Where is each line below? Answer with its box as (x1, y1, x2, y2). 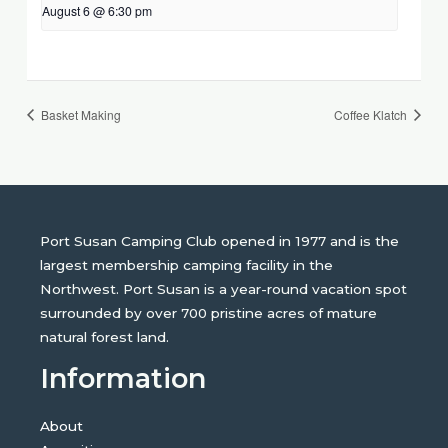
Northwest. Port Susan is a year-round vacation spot (40, 281, 408, 298)
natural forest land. (40, 329, 170, 346)
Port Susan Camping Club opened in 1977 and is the (40, 233, 400, 250)
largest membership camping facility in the (40, 257, 334, 274)
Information (40, 362, 207, 396)
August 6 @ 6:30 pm (42, 2, 153, 20)
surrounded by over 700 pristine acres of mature (40, 305, 378, 322)
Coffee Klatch (333, 105, 410, 123)
